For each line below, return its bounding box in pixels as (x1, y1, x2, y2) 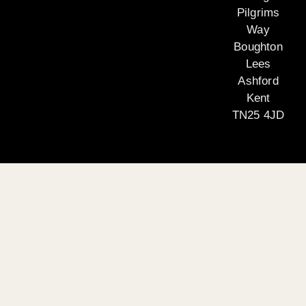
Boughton (234, 40, 283, 54)
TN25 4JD (232, 109, 285, 122)
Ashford (238, 74, 279, 88)
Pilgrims (236, 6, 280, 20)
